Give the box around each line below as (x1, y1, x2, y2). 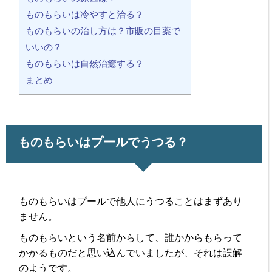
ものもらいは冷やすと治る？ (25, 9, 144, 20)
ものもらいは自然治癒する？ (25, 58, 144, 69)
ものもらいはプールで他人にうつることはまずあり (19, 196, 243, 207)
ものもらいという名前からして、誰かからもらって (19, 233, 243, 243)
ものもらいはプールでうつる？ (18, 135, 189, 149)
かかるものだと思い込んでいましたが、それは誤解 (19, 248, 243, 259)
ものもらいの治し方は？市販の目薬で (25, 25, 181, 36)
